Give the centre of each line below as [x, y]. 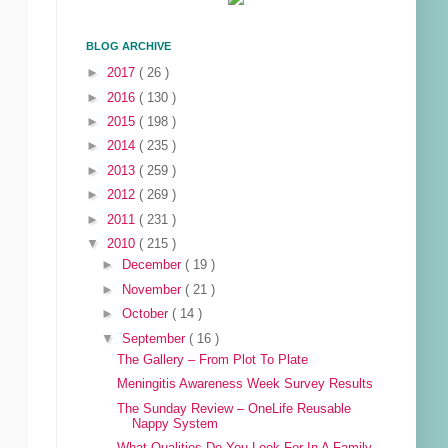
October [147, 314]
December [154, 265]
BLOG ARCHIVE [128, 46]
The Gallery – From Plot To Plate [213, 360]
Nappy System [175, 423]
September [156, 338]
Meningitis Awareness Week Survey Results [245, 384]
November [154, 289]
